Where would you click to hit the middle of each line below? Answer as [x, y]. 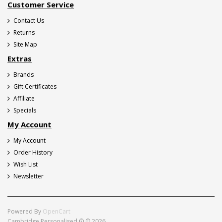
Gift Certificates [35, 87]
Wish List [26, 165]
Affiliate [24, 99]
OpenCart [56, 212]
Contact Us [29, 21]
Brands [24, 75]
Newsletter [28, 176]
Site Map [25, 45]
